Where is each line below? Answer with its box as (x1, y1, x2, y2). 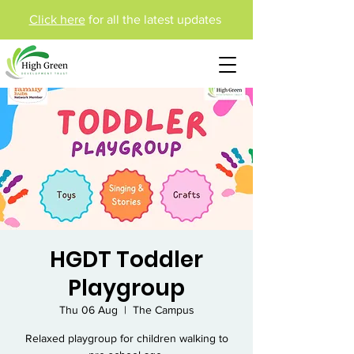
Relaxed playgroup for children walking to (24, 332, 228, 345)
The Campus (132, 303, 194, 316)
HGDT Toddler (50, 244, 203, 275)
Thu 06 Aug (58, 303, 118, 316)
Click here (28, 13, 85, 26)
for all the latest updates (85, 13, 224, 26)
